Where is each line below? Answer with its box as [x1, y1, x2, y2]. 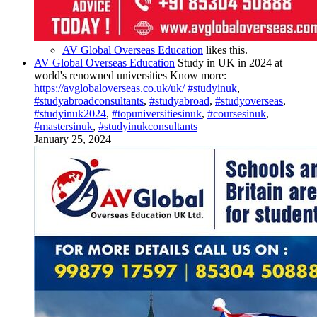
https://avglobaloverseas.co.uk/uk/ [34, 82, 185, 95]
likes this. [203, 44, 248, 57]
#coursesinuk [207, 108, 266, 120]
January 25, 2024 [34, 133, 111, 146]
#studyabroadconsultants [34, 95, 144, 108]
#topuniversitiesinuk [112, 108, 202, 120]
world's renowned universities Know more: [34, 69, 226, 82]
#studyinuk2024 [34, 108, 106, 120]
